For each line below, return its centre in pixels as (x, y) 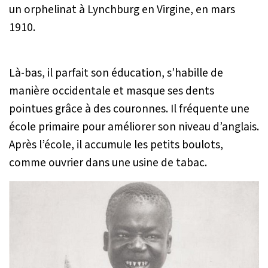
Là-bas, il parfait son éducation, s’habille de (116, 73)
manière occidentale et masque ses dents (112, 91)
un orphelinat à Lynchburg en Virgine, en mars (122, 10)
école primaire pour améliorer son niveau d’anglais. (134, 127)
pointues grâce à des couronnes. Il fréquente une (129, 109)
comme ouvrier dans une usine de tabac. (108, 163)
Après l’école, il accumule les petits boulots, (116, 145)
